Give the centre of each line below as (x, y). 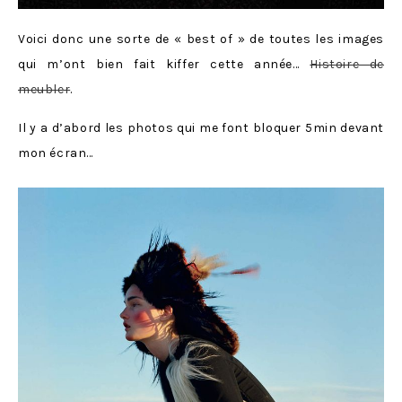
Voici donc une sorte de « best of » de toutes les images (201, 39)
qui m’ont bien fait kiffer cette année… (164, 64)
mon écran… (56, 153)
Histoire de (347, 64)
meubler (44, 89)
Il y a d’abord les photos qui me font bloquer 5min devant (201, 127)
